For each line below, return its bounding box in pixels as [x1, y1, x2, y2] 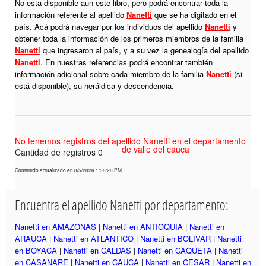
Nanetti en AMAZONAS [15, 221, 96, 233]
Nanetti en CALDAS [64, 245, 131, 256]
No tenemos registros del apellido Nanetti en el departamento [15, 135, 246, 147]
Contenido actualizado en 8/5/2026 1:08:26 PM [15, 166, 122, 174]
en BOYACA [15, 245, 57, 256]
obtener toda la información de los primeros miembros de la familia [15, 33, 243, 45]
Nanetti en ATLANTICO [53, 233, 134, 245]
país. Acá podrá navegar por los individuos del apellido [15, 21, 205, 33]
